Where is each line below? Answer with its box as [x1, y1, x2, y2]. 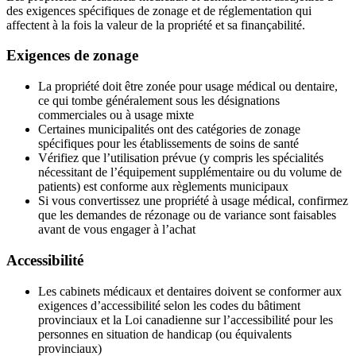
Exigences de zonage [6, 47, 138, 64]
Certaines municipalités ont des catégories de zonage [38, 122, 300, 137]
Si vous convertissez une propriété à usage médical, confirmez [38, 194, 348, 208]
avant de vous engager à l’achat [38, 222, 195, 237]
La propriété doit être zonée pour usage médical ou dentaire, [38, 79, 338, 94]
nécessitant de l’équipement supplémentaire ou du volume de [38, 165, 342, 180]
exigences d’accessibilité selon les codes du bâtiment [38, 298, 300, 312]
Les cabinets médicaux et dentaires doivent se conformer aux [38, 284, 342, 298]
